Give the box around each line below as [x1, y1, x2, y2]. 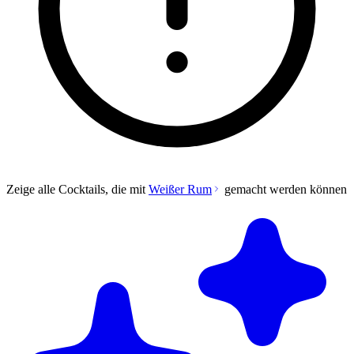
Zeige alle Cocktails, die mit [6, 182, 149, 196]
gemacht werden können [221, 182, 347, 196]
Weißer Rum [149, 182, 212, 196]
